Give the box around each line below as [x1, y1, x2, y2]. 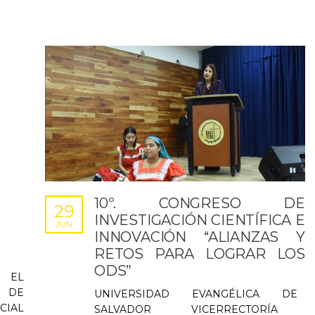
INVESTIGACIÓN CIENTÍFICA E [94, 212, 305, 229]
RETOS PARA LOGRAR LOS [94, 245, 305, 262]
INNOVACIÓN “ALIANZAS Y [94, 229, 305, 245]
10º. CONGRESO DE [94, 195, 305, 212]
